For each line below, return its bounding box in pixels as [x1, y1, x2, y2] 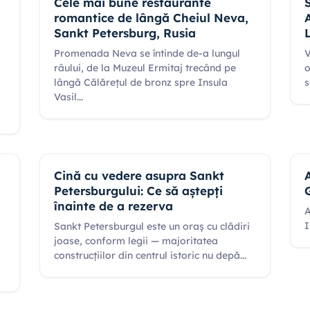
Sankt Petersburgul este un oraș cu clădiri [53, 220, 250, 232]
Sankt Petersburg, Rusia [53, 26, 196, 40]
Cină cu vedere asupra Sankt [53, 168, 224, 183]
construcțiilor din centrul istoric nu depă [53, 249, 240, 262]
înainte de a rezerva [53, 199, 173, 213]
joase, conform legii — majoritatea [53, 235, 218, 247]
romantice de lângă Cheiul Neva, [53, 10, 248, 25]
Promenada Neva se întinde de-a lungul [53, 47, 240, 60]
